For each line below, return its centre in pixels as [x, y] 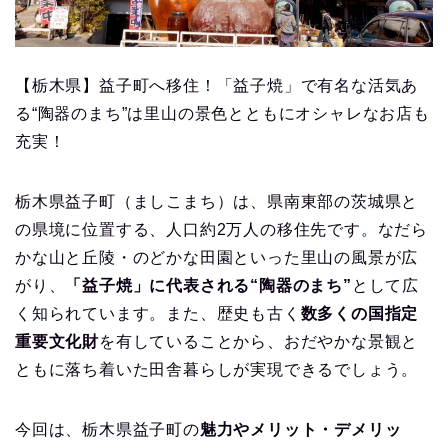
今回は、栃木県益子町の [107, 429]
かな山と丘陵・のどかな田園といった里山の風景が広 [217, 257]
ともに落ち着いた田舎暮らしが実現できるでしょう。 [217, 369]
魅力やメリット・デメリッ [300, 429]
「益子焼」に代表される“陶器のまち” [208, 285]
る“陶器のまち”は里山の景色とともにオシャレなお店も [222, 113]
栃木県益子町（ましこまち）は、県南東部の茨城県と [217, 201]
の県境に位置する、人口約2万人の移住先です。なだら [221, 229]
